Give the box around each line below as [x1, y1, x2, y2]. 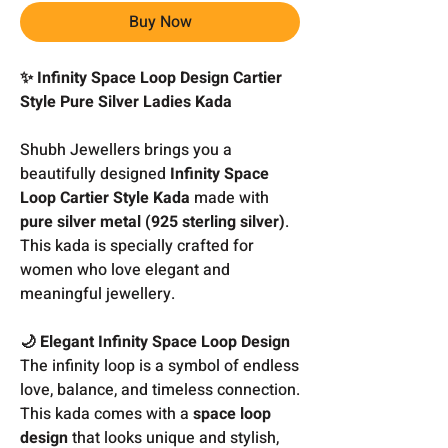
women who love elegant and [20, 257, 230, 282]
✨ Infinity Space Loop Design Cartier [20, 65, 282, 90]
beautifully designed [20, 161, 170, 186]
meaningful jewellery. [20, 281, 175, 306]
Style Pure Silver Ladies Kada [20, 89, 232, 114]
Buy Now [128, 9, 192, 34]
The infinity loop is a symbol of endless [20, 353, 299, 378]
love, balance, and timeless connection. [20, 377, 300, 402]
